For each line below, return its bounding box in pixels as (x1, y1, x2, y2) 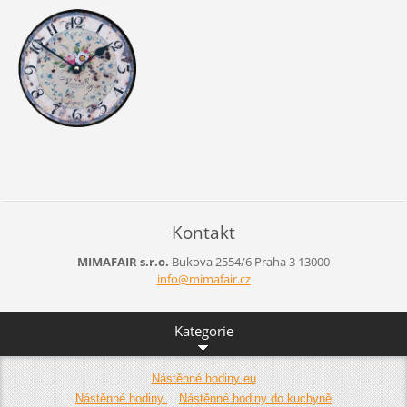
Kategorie (174, 321, 233, 340)
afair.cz (213, 271, 251, 288)
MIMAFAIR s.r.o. (77, 253, 169, 271)
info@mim (156, 271, 213, 288)
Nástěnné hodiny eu (151, 371, 256, 385)
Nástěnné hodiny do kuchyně (178, 391, 332, 405)
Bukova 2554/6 (172, 253, 252, 271)
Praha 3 (252, 253, 295, 271)
